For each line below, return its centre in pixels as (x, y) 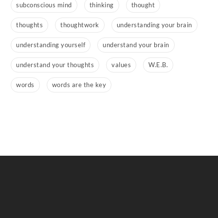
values (121, 65)
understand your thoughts (55, 65)
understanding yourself (51, 45)
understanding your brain (154, 25)
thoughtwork (80, 25)
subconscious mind (44, 5)
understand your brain (136, 45)
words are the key (79, 85)
